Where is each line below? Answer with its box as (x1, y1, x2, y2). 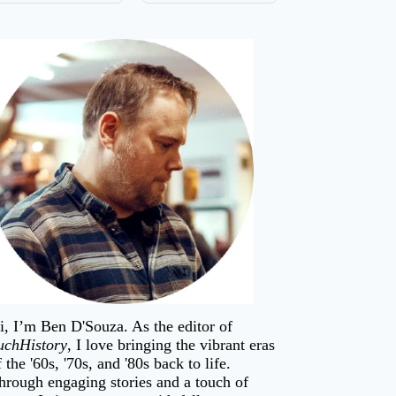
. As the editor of (124, 316, 233, 335)
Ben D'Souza (41, 316, 125, 335)
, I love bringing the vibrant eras (67, 335, 276, 354)
